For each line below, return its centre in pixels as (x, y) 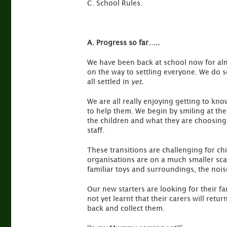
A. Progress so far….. (123, 42)
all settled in (109, 81)
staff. (96, 130)
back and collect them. (126, 208)
